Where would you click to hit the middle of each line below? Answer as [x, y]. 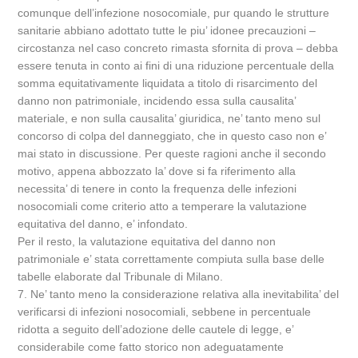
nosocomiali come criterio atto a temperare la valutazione [163, 206]
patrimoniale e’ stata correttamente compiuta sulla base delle [171, 259]
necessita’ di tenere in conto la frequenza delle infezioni [157, 189]
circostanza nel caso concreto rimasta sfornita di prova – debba [178, 48]
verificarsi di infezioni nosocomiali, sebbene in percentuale [165, 312]
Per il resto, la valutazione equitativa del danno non [147, 241]
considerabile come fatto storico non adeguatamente [151, 347]
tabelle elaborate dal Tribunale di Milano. [121, 276]
